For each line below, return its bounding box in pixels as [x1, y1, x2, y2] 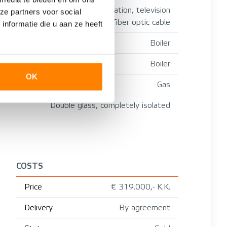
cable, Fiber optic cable [89, 17, 170, 27]
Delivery [24, 203, 53, 212]
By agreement [119, 203, 170, 212]
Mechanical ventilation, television [54, 5, 170, 15]
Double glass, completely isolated [50, 100, 170, 110]
